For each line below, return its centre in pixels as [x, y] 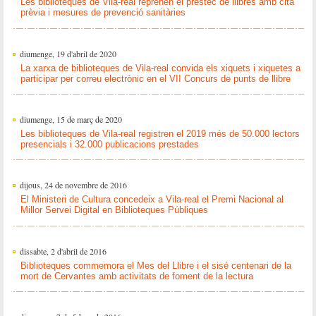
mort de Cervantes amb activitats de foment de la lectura [136, 276]
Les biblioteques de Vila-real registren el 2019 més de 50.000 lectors [160, 133]
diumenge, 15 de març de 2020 [71, 120]
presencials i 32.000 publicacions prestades [109, 144]
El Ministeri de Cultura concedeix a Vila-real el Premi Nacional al [152, 200]
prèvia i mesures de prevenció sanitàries [103, 13]
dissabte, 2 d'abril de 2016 [63, 251]
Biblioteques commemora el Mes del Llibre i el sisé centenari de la [156, 265]
